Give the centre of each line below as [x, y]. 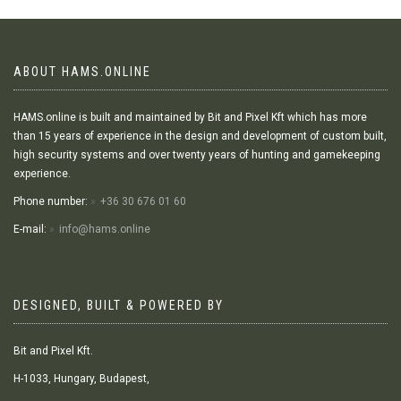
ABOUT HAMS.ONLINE [82, 72]
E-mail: [31, 229]
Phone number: [52, 201]
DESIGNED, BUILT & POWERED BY [119, 305]
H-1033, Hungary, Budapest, [81, 379]
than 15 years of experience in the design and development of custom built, [200, 136]
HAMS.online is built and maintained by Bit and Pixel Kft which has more [190, 117]
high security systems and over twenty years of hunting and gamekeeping [197, 155]
